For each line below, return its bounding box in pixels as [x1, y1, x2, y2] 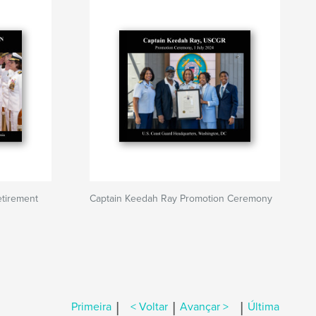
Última [248, 300, 279, 315]
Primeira [71, 300, 111, 315]
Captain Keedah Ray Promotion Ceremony [90, 193, 272, 205]
